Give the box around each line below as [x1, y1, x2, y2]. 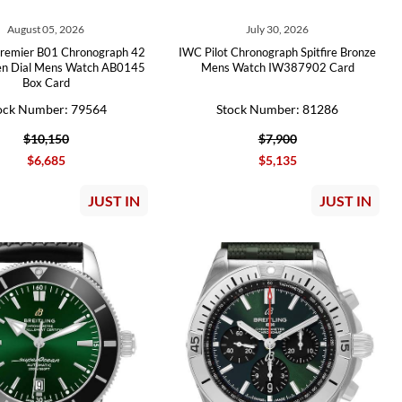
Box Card [22, 75, 70, 90]
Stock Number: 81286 [216, 101, 339, 117]
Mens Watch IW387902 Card [200, 60, 354, 74]
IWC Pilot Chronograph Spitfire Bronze [179, 45, 377, 59]
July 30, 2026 [246, 22, 310, 36]
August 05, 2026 [7, 22, 85, 36]
